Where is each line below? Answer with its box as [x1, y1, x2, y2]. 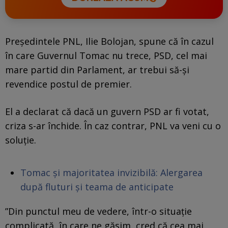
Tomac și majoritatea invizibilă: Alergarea [20, 166, 203, 179]
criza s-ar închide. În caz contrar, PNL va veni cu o [5, 119, 221, 132]
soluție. [5, 133, 36, 146]
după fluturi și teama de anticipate [20, 180, 174, 193]
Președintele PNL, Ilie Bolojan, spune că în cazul [5, 35, 214, 47]
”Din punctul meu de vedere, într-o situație [5, 205, 192, 217]
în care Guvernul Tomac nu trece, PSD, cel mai [5, 49, 207, 62]
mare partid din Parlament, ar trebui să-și [5, 63, 189, 76]
